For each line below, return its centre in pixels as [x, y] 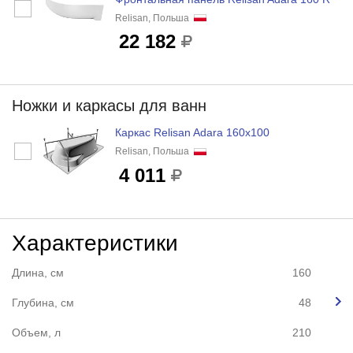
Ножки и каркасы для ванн [109, 106]
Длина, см [37, 273]
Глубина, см [43, 303]
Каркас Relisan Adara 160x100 [192, 133]
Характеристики [95, 243]
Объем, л [36, 333]
